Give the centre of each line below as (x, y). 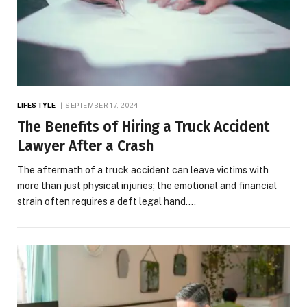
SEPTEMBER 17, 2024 (102, 105)
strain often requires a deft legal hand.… (107, 202)
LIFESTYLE (36, 105)
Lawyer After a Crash (85, 146)
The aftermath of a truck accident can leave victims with (143, 170)
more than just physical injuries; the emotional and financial (147, 186)
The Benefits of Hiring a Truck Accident (143, 127)
